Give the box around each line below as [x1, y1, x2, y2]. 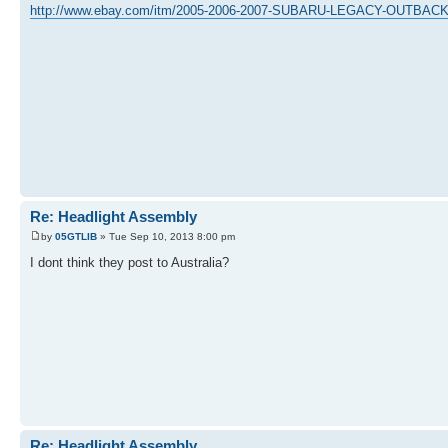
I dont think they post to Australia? [30, 254, 229, 270]
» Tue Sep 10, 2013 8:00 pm [97, 230, 235, 242]
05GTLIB [55, 230, 97, 242]
